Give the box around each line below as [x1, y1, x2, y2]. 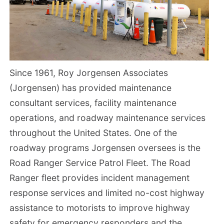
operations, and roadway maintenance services [9, 112, 206, 123]
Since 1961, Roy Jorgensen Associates [9, 67, 168, 78]
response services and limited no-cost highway [9, 187, 205, 198]
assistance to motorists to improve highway [9, 202, 190, 213]
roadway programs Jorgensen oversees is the [9, 142, 201, 153]
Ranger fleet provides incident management [9, 172, 190, 183]
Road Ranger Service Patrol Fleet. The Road [9, 157, 191, 168]
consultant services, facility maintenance [9, 97, 177, 108]
